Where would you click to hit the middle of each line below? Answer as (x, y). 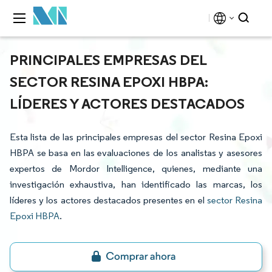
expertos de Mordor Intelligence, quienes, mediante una (136, 168)
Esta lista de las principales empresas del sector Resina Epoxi (136, 137)
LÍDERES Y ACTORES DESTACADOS (127, 103)
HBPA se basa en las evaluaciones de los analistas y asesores (136, 153)
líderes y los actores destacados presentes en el (108, 200)
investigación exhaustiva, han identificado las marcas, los (136, 184)
